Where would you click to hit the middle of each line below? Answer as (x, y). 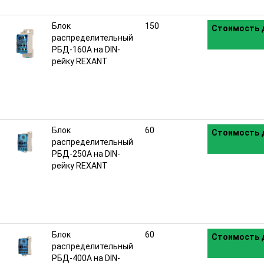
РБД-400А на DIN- (86, 258)
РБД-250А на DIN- (86, 154)
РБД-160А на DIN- (86, 49)
